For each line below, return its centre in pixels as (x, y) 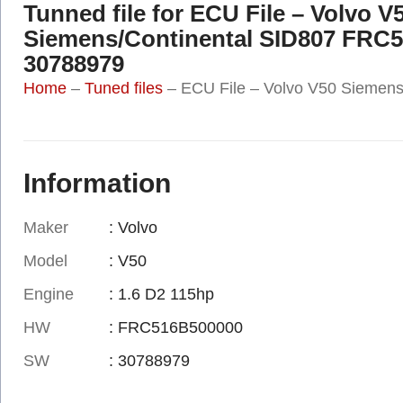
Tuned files (124, 88)
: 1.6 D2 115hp (161, 294)
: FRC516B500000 (175, 327)
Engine (49, 294)
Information (97, 183)
